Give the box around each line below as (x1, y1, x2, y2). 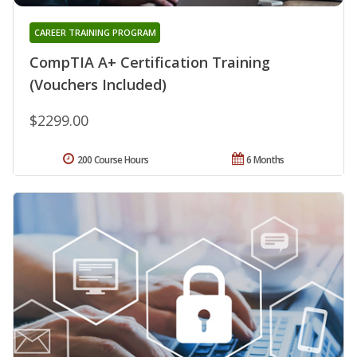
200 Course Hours (76, 152, 149, 167)
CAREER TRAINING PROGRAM (33, 25, 156, 38)
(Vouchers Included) (29, 74, 167, 94)
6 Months (246, 152, 284, 167)
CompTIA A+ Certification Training (29, 52, 270, 72)
